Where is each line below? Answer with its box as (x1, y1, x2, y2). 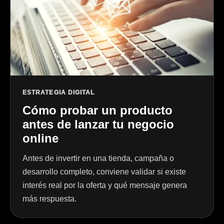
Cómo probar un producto (22, 103, 172, 117)
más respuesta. (22, 194, 76, 203)
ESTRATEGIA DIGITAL (22, 88, 95, 96)
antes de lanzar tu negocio (22, 117, 174, 131)
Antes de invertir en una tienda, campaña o (22, 153, 174, 162)
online (22, 131, 58, 145)
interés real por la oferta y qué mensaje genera (22, 180, 187, 189)
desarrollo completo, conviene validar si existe (22, 167, 186, 176)
